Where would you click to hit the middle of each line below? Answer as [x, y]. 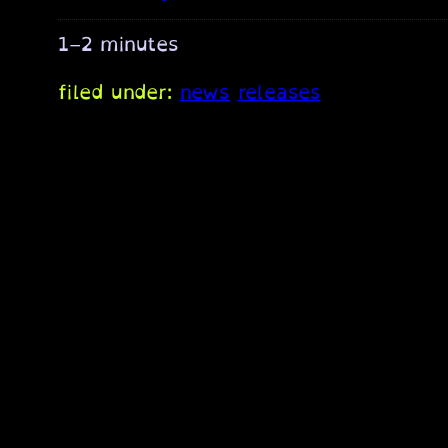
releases [279, 91]
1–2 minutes [118, 43]
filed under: [119, 91]
